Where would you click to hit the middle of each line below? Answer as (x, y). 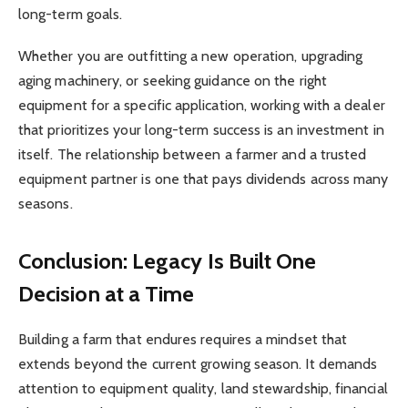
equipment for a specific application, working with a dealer (202, 105)
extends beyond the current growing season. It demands (198, 364)
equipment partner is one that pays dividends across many (204, 178)
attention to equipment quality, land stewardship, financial (203, 389)
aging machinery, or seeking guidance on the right (173, 80)
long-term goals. (71, 14)
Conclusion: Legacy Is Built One (168, 261)
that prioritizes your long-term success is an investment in (201, 129)
